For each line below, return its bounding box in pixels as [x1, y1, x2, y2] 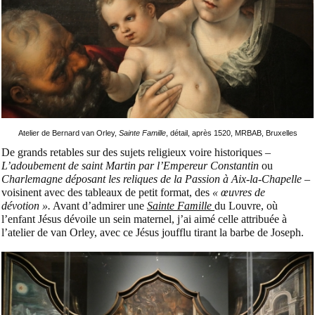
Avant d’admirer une [51, 199, 147, 212]
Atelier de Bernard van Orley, [18, 128, 119, 137]
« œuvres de [212, 186, 265, 198]
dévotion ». [1, 199, 51, 212]
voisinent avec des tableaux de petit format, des [1, 186, 212, 198]
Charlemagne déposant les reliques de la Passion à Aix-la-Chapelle [1, 172, 302, 185]
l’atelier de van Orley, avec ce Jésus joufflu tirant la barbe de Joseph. [1, 226, 304, 238]
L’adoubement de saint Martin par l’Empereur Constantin [1, 159, 259, 172]
